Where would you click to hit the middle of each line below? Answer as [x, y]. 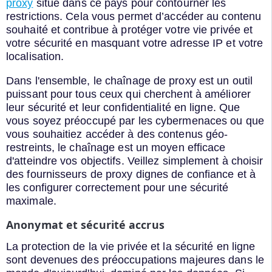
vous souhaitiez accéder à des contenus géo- [117, 134]
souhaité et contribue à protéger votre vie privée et [130, 29]
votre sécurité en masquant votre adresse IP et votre [135, 43]
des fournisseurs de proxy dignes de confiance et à [131, 174]
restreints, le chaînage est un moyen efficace [116, 147]
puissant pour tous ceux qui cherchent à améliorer [128, 94]
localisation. [35, 56]
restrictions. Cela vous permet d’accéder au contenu [134, 16]
